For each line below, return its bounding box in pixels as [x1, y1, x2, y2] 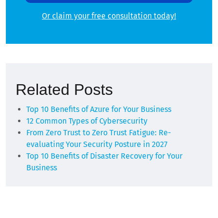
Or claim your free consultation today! [42, 11, 176, 21]
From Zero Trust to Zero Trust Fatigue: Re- [26, 128, 171, 138]
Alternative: [6, 42, 47, 52]
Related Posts [16, 81, 113, 99]
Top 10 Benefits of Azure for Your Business [26, 105, 171, 114]
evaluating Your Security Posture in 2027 [26, 140, 167, 149]
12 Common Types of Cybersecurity [26, 116, 147, 126]
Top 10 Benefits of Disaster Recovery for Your [26, 151, 182, 161]
